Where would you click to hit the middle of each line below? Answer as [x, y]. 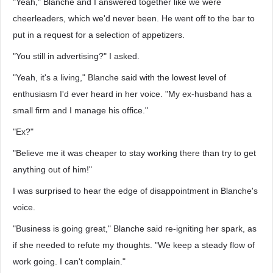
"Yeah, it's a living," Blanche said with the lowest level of [119, 77]
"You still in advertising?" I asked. [76, 56]
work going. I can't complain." [69, 261]
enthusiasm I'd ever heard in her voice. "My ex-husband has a [132, 94]
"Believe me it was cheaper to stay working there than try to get [134, 153]
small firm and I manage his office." [80, 110]
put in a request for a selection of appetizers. [99, 35]
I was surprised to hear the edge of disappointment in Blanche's [135, 191]
